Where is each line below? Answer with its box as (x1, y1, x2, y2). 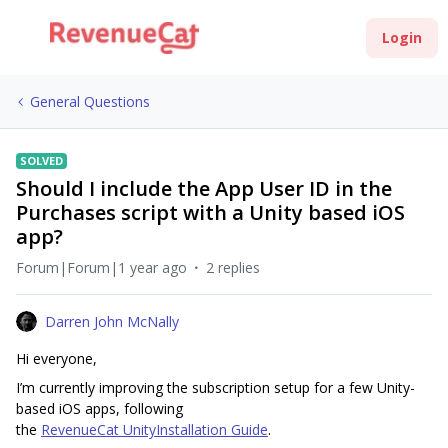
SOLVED (20, 153, 63, 168)
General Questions (30, 92, 150, 111)
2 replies (206, 258, 260, 277)
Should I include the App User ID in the (16, 175, 392, 202)
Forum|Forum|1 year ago (16, 258, 187, 277)
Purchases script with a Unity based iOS (16, 199, 405, 226)
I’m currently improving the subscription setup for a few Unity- (16, 378, 415, 397)
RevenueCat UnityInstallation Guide (41, 420, 268, 439)
